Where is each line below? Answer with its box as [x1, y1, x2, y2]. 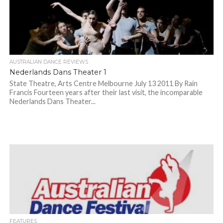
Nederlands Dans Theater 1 [9, 68, 107, 77]
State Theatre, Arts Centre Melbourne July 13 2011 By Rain [9, 79, 198, 88]
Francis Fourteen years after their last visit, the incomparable [9, 88, 203, 97]
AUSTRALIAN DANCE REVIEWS [9, 59, 88, 66]
